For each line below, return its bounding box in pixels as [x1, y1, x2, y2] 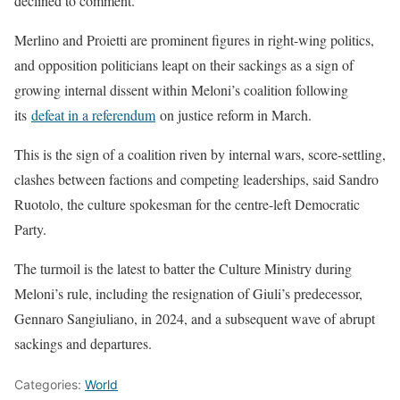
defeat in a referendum [31, 104, 155, 124]
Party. [14, 219, 46, 238]
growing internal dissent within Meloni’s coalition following [14, 79, 348, 99]
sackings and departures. [14, 333, 152, 353]
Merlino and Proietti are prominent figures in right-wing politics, [14, 29, 374, 49]
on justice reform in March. [155, 104, 312, 124]
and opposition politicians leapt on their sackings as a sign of [14, 54, 354, 74]
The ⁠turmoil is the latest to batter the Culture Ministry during [14, 258, 352, 278]
